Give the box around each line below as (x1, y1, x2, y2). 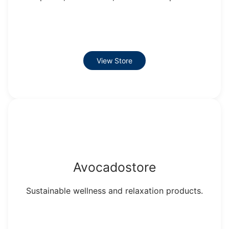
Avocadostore (73, 159, 156, 175)
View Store (97, 56, 132, 65)
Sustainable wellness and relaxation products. (26, 185, 203, 196)
